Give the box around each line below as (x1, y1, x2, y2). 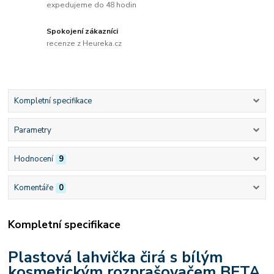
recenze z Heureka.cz (46, 38, 122, 48)
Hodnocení (13, 153, 53, 165)
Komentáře (13, 182, 53, 193)
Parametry (13, 124, 51, 136)
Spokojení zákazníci (46, 26, 119, 37)
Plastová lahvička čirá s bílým (8, 247, 223, 268)
